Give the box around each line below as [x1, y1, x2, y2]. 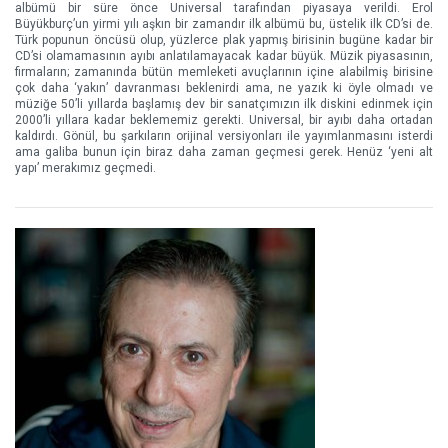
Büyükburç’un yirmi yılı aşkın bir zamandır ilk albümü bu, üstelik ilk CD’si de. [15, 17, 433, 31]
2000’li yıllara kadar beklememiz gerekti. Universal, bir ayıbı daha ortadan [15, 113, 433, 127]
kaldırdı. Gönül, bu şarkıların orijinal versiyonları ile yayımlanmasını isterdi [15, 129, 433, 143]
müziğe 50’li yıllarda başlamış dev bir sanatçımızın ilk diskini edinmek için [15, 97, 433, 111]
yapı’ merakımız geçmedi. [15, 161, 156, 175]
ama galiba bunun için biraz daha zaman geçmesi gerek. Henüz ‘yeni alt [15, 145, 433, 159]
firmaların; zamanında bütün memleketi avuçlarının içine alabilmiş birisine [15, 65, 433, 79]
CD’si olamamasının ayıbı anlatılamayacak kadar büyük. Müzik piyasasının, [15, 49, 433, 63]
